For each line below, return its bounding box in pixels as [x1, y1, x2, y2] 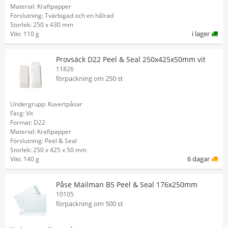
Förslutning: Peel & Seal [10, 136, 77, 145]
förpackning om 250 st [56, 74, 123, 83]
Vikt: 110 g [10, 30, 39, 38]
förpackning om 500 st [56, 199, 123, 208]
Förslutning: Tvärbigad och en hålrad [10, 11, 113, 20]
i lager [192, 29, 211, 38]
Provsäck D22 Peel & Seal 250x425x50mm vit [56, 54, 206, 64]
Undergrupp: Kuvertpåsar [10, 100, 82, 108]
